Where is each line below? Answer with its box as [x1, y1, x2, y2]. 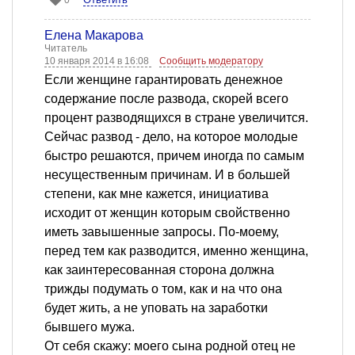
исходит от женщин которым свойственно [44, 206, 290, 220]
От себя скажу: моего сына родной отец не [44, 339, 296, 353]
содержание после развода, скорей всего [44, 92, 288, 106]
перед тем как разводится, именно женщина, [44, 244, 308, 258]
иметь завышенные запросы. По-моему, [44, 225, 279, 239]
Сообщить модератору [159, 55, 263, 67]
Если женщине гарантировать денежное [44, 73, 283, 87]
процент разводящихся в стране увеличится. [44, 111, 308, 125]
